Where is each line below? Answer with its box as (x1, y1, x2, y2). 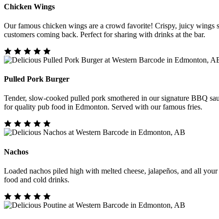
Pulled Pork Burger (4, 75, 69, 84)
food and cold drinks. (4, 175, 69, 184)
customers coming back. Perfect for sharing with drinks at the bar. (4, 30, 205, 39)
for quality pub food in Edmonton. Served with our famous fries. (4, 103, 202, 111)
